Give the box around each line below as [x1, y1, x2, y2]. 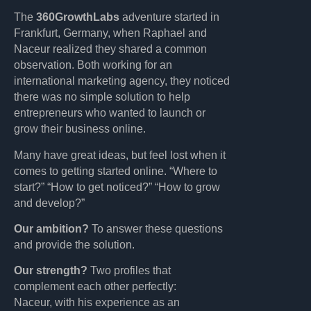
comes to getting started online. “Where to [14, 165, 217, 177]
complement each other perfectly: [14, 280, 176, 293]
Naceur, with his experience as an [14, 296, 180, 309]
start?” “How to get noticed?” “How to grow [14, 180, 220, 193]
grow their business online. [14, 123, 146, 135]
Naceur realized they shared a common [14, 43, 207, 56]
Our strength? [14, 264, 87, 277]
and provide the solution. [14, 238, 135, 251]
